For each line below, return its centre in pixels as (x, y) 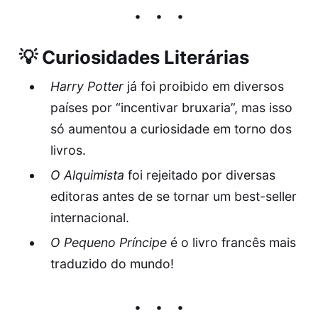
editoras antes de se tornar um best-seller (173, 196)
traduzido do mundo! (112, 263)
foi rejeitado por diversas (199, 175)
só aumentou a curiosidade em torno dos (171, 128)
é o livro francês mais (231, 242)
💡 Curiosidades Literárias (134, 57)
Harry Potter (87, 86)
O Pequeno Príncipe (108, 242)
